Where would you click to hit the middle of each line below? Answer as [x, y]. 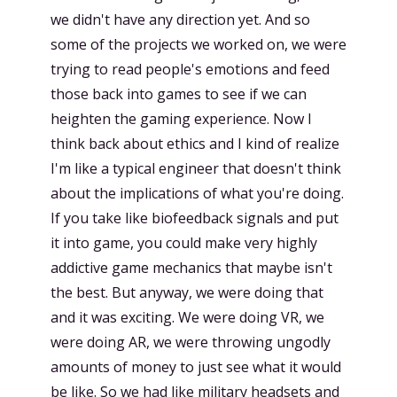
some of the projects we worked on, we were [198, 44]
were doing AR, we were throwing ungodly [191, 342]
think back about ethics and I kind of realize [195, 144]
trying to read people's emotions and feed [190, 69]
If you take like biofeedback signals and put [195, 218]
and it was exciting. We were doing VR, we [187, 317]
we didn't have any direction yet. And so [180, 19]
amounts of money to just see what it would [196, 367]
